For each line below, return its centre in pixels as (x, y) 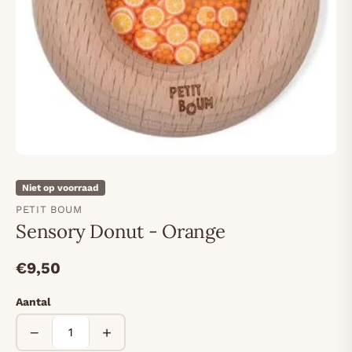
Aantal (33, 302)
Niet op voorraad (60, 188)
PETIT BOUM (49, 210)
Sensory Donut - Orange (121, 232)
